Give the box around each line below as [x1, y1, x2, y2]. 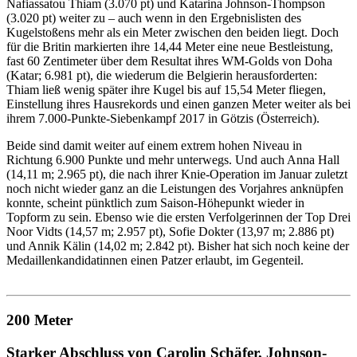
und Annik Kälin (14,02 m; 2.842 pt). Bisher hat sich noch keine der [6, 239, 349, 253]
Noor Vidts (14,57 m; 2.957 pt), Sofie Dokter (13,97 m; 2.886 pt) [6, 225, 334, 239]
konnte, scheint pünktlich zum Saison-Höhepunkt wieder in [6, 196, 304, 210]
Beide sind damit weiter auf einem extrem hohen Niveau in [6, 139, 302, 153]
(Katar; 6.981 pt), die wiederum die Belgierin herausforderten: [6, 69, 317, 83]
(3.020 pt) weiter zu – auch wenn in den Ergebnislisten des [6, 11, 301, 25]
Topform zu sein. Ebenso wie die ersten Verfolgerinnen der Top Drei [6, 210, 351, 225]
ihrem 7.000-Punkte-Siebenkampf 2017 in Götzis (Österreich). [6, 112, 320, 126]
